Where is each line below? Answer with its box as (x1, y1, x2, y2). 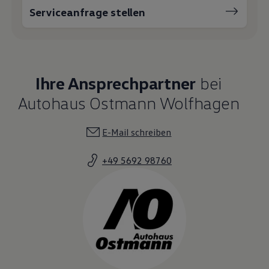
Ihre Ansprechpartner (35, 72, 196, 93)
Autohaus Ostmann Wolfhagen (17, 92, 240, 113)
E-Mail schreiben (102, 125, 172, 138)
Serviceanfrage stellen (29, 5, 146, 19)
